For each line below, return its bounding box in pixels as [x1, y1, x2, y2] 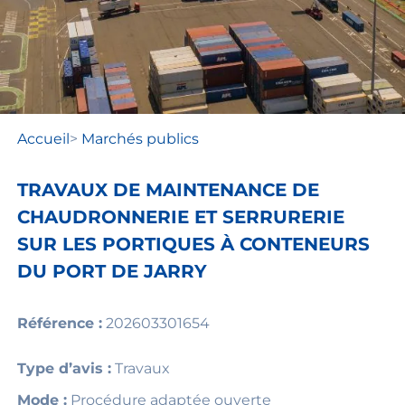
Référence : [16, 315, 102, 333]
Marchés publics [80, 129, 199, 147]
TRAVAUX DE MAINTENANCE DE [16, 179, 319, 202]
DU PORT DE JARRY [16, 260, 207, 283]
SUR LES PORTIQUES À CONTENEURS [16, 233, 370, 256]
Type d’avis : [16, 360, 111, 378]
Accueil [16, 129, 70, 147]
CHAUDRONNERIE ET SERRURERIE [16, 206, 344, 229]
